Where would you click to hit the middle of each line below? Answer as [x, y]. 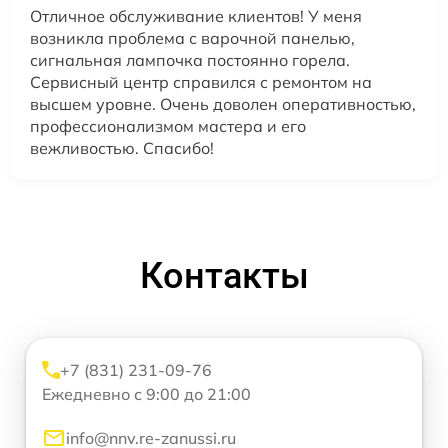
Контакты [224, 276]
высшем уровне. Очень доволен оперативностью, [223, 104]
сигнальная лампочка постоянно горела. [190, 60]
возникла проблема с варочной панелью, [192, 38]
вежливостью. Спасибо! [122, 148]
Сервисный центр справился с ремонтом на [201, 82]
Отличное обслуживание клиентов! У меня [196, 16]
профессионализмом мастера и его [168, 126]
